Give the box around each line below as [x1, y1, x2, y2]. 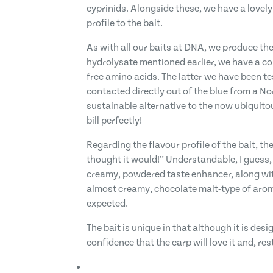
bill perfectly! [87, 115, 142, 127]
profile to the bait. [87, 18, 163, 29]
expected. [87, 198, 128, 210]
